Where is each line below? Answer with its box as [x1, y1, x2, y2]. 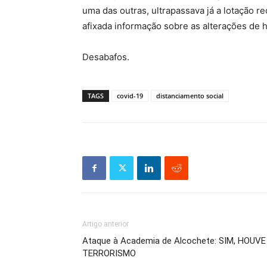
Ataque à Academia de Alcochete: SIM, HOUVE [82, 235, 266, 246]
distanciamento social [156, 91, 223, 100]
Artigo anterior [82, 220, 129, 228]
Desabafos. [82, 51, 129, 63]
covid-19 [117, 91, 143, 100]
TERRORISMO [82, 248, 136, 259]
